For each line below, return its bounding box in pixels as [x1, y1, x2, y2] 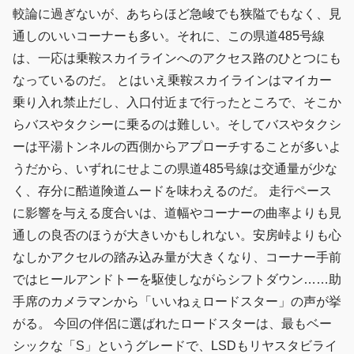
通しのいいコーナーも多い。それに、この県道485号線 [13, 29, 325, 43]
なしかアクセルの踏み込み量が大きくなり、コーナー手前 [13, 250, 341, 265]
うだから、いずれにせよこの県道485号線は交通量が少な [13, 162, 337, 176]
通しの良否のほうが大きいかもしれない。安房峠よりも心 [13, 228, 341, 243]
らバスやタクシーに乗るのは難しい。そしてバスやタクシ [13, 118, 341, 132]
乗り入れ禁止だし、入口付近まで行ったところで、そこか [13, 96, 341, 110]
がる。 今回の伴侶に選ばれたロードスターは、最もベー [13, 317, 332, 331]
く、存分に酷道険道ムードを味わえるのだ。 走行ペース [13, 184, 332, 198]
